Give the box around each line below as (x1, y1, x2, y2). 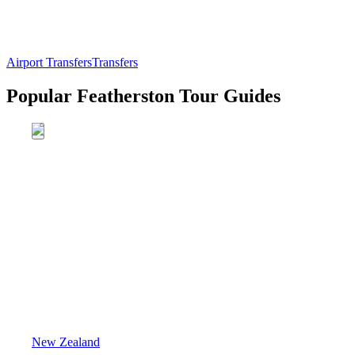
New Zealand (32, 334, 100, 349)
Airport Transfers (6, 55, 92, 70)
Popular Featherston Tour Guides (6, 86, 281, 107)
